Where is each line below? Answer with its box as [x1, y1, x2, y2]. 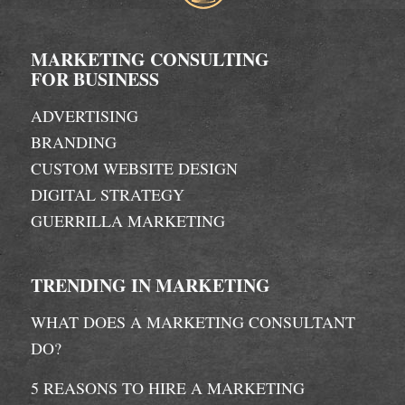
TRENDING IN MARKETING [30, 271, 270, 298]
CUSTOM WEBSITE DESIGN [30, 157, 238, 180]
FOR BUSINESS [30, 66, 159, 93]
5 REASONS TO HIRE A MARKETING [30, 377, 305, 400]
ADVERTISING [30, 105, 144, 127]
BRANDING [30, 131, 122, 154]
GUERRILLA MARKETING [30, 210, 225, 232]
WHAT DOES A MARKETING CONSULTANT [30, 311, 355, 334]
